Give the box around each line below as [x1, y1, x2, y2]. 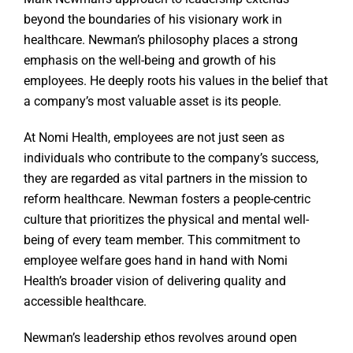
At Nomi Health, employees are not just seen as [24, 130, 284, 146]
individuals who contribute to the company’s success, [24, 150, 318, 166]
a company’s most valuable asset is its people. [24, 94, 281, 110]
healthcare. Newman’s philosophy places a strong [24, 32, 298, 48]
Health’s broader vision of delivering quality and [24, 273, 286, 289]
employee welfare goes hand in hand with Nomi [24, 253, 288, 269]
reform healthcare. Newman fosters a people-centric [24, 191, 310, 207]
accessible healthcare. [24, 294, 150, 310]
